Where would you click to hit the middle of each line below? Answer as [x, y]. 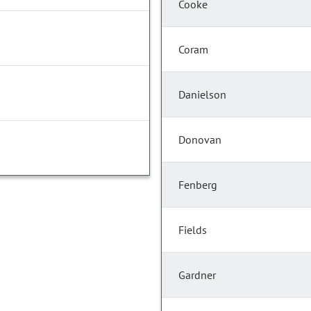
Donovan [200, 140]
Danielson [202, 95]
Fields [193, 230]
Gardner [197, 275]
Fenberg [198, 185]
